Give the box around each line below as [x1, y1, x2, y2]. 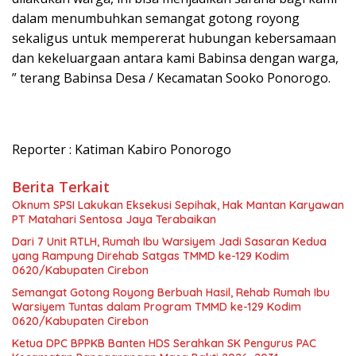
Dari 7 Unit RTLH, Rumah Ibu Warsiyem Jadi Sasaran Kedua [12, 234, 327, 249]
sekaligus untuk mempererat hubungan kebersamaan [12, 29, 336, 47]
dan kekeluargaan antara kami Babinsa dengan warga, [12, 48, 339, 67]
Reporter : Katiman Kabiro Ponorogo [12, 140, 231, 158]
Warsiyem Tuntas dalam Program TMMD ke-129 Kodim [12, 299, 302, 314]
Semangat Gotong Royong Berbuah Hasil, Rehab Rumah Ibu [12, 284, 330, 300]
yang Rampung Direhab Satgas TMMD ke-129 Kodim [12, 248, 290, 263]
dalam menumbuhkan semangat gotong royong [12, 9, 300, 27]
